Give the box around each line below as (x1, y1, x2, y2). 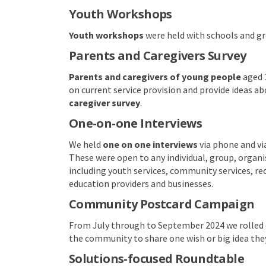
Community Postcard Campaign (68, 195, 255, 212)
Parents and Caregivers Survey (68, 47, 246, 64)
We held (68, 138, 103, 150)
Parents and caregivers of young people (68, 70, 241, 83)
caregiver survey (68, 96, 140, 109)
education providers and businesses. (68, 177, 213, 189)
